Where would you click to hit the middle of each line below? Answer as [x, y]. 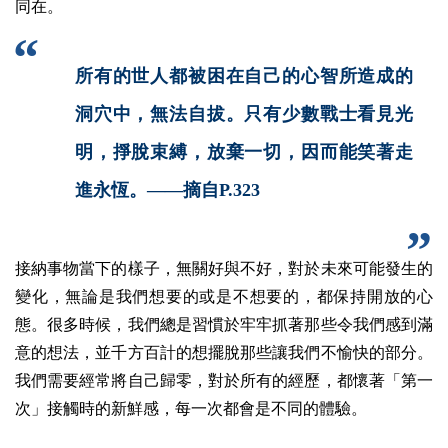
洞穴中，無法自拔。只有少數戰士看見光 [244, 113]
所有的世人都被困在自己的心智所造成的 [244, 75]
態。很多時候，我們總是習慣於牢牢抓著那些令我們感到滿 [224, 324]
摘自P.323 [221, 189]
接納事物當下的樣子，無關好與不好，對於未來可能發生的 [224, 268]
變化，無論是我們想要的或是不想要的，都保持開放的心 [224, 296]
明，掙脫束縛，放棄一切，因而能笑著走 [244, 151]
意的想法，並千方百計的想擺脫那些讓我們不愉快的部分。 [224, 352]
